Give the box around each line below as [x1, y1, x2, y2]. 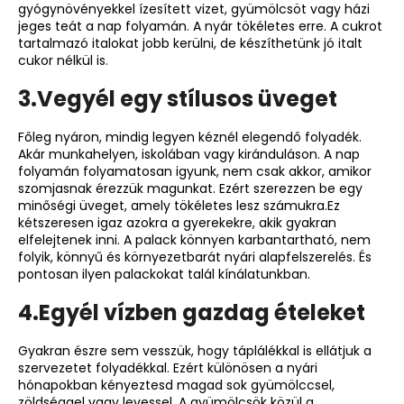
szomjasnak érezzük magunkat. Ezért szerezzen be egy [18, 179, 363, 197]
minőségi [18, 196, 76, 215]
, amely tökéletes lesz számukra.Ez [124, 196, 340, 215]
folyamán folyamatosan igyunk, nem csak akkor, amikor [18, 161, 372, 180]
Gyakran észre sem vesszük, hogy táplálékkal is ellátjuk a [18, 341, 372, 360]
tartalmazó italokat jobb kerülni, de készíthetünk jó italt [18, 34, 363, 53]
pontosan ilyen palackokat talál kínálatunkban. [18, 264, 310, 283]
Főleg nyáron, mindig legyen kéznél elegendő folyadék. [18, 127, 362, 146]
